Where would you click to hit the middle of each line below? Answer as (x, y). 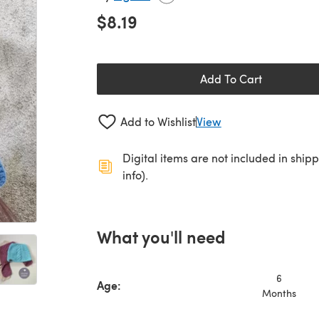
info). (135, 174)
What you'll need (161, 236)
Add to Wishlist (158, 122)
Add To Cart (231, 79)
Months (279, 293)
